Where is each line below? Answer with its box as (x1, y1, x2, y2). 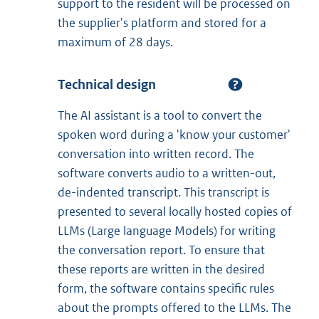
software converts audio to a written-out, (58, 164, 276, 181)
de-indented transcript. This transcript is (58, 184, 269, 200)
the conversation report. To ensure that (58, 241, 265, 258)
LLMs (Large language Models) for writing (58, 222, 276, 239)
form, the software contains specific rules (58, 280, 274, 296)
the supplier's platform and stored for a (58, 14, 266, 31)
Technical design (58, 75, 156, 93)
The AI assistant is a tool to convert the (58, 107, 262, 123)
